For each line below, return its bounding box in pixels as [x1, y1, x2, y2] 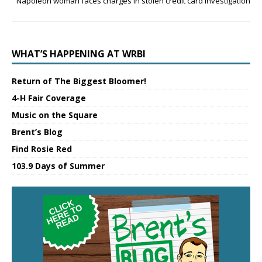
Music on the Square [12, 109, 98, 121]
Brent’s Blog [12, 126, 63, 138]
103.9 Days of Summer [12, 160, 105, 172]
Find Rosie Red [12, 143, 72, 155]
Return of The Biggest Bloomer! [12, 75, 146, 87]
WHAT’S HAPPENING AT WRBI [12, 47, 146, 61]
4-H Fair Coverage [12, 92, 86, 104]
